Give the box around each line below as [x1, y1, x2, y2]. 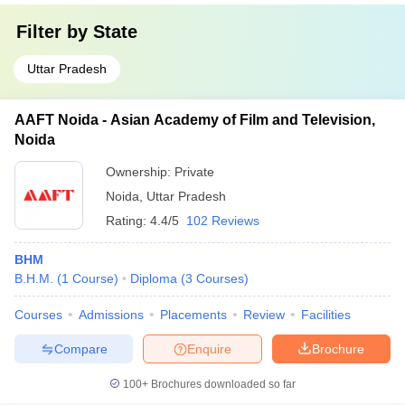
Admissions [79, 307, 144, 322]
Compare [53, 341, 108, 356]
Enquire [187, 341, 231, 356]
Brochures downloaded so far [148, 378, 296, 391]
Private [174, 165, 214, 179]
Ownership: [106, 165, 174, 179]
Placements [160, 307, 227, 322]
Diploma [130, 271, 177, 286]
